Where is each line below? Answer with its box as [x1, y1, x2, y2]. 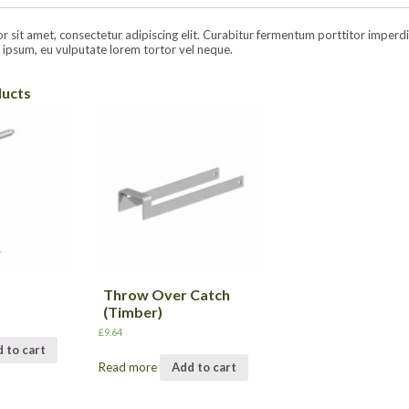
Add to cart [172, 360, 237, 375]
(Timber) [103, 302, 163, 320]
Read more [99, 360, 158, 375]
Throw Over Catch [103, 285, 231, 303]
